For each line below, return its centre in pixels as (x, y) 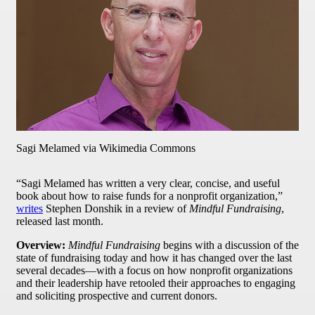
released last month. (60, 221)
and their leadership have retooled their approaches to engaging (156, 283)
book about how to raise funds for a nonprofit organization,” (149, 196)
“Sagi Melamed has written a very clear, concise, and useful (148, 184)
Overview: (42, 245)
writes (30, 209)
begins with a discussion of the (230, 245)
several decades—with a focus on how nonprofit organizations (154, 271)
